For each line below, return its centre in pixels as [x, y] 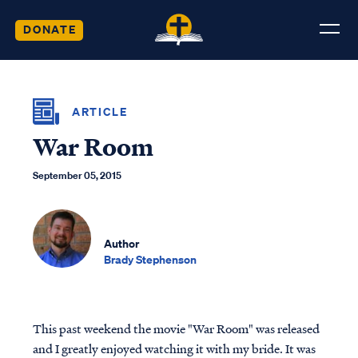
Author [121, 243]
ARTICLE [99, 111]
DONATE [50, 29]
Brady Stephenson [150, 259]
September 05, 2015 [77, 175]
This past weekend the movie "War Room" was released [176, 329]
